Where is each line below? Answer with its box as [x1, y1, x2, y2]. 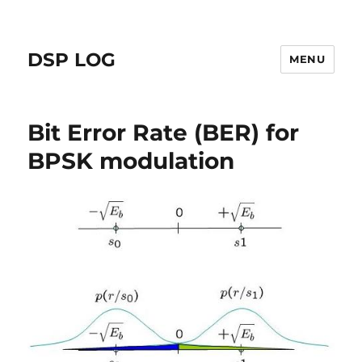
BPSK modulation [27, 147, 235, 175]
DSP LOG [27, 48, 116, 71]
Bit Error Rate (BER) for [27, 119, 300, 146]
